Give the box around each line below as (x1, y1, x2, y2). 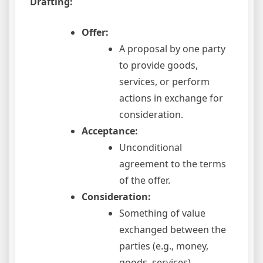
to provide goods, (119, 59, 198, 72)
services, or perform (119, 75, 210, 89)
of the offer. (119, 174, 170, 187)
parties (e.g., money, (119, 240, 208, 253)
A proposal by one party (119, 42, 225, 56)
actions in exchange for (119, 92, 223, 105)
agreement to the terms (119, 157, 226, 171)
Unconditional (119, 141, 182, 154)
